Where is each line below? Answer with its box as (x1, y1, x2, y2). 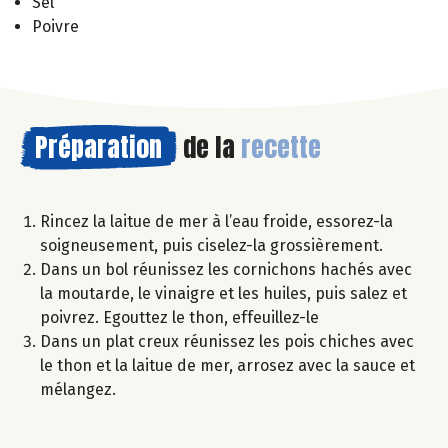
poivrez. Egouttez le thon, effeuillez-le (40, 308, 319, 328)
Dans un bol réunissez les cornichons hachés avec (40, 260, 412, 280)
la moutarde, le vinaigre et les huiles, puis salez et (40, 284, 407, 304)
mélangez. (40, 380, 116, 400)
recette (241, 127, 321, 168)
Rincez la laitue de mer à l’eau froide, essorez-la (40, 212, 393, 232)
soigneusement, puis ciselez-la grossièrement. (40, 236, 383, 256)
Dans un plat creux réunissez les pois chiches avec (40, 332, 414, 352)
